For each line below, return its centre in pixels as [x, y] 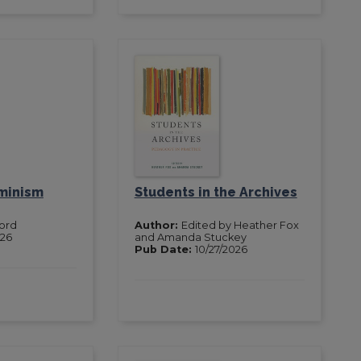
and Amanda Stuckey [190, 237]
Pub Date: [164, 249]
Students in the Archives [216, 192]
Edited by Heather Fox [240, 225]
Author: [158, 225]
